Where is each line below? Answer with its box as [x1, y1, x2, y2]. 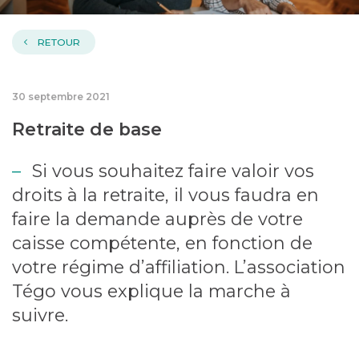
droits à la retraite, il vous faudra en [11, 184, 319, 206]
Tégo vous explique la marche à [11, 280, 291, 302]
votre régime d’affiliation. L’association [11, 256, 345, 278]
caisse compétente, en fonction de [11, 232, 313, 254]
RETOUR [37, 36, 80, 49]
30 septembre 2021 [11, 90, 110, 103]
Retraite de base [11, 118, 162, 139]
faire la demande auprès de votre [11, 208, 303, 230]
